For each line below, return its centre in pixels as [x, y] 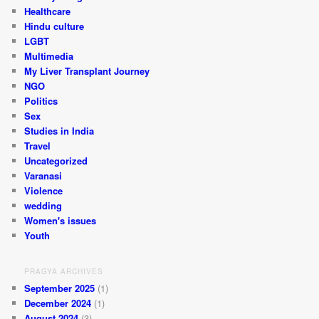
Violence [44, 191]
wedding [43, 206]
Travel [38, 146]
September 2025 [60, 288]
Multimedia [49, 56]
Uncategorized [56, 161]
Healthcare [48, 11]
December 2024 [58, 303]
